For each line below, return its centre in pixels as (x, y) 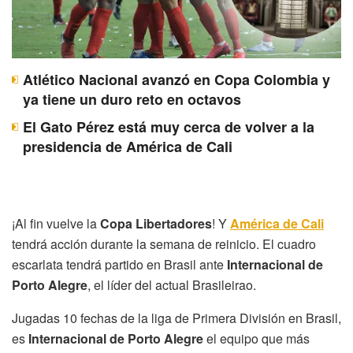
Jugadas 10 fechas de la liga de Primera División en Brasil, (176, 318)
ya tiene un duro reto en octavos (132, 99)
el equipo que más (256, 338)
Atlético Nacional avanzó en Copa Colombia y (176, 79)
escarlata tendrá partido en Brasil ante (119, 264)
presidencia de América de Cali (128, 146)
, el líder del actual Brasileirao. (172, 284)
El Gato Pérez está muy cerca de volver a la (169, 126)
